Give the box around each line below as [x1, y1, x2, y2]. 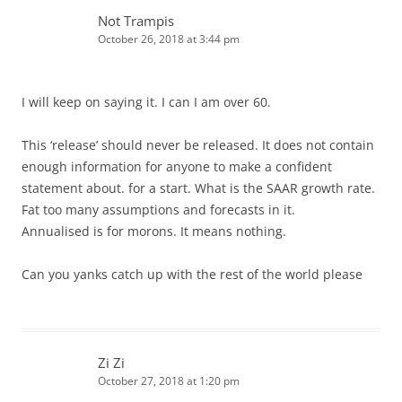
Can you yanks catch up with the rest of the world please [22, 265, 363, 283]
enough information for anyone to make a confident [22, 157, 332, 175]
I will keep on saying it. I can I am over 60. [22, 92, 271, 110]
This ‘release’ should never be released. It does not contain [22, 135, 374, 153]
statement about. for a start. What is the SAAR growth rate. [22, 179, 375, 197]
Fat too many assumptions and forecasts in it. [22, 200, 295, 218]
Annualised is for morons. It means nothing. [22, 222, 286, 240]
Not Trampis [98, 11, 174, 30]
